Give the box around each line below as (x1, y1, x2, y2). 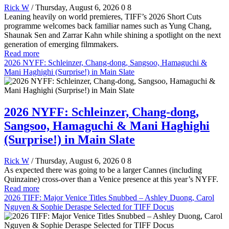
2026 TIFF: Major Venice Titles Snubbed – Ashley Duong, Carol (4, 193, 214, 202)
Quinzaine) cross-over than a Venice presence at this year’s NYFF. (4, 175, 218, 184)
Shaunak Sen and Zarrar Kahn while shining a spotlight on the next (4, 30, 221, 39)
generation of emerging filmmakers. (4, 39, 119, 49)
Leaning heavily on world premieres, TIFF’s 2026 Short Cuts (4, 12, 201, 21)
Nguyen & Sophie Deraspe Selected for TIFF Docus (4, 202, 174, 212)
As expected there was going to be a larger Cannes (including (4, 166, 202, 175)
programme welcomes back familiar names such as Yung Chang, (4, 21, 212, 30)
